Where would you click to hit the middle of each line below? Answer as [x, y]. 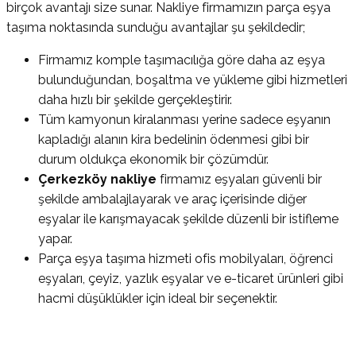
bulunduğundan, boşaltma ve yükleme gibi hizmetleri [193, 79]
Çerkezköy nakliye [97, 179]
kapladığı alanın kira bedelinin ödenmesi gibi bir [174, 139]
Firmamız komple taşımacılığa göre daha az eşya [182, 60]
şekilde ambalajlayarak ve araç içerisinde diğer [172, 199]
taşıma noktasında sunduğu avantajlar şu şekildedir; [156, 27]
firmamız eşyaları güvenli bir [239, 179]
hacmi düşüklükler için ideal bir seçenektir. [158, 298]
